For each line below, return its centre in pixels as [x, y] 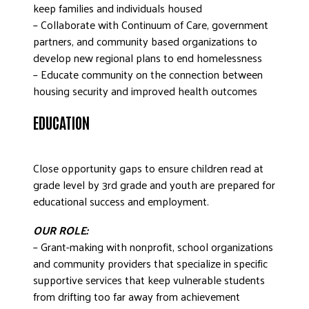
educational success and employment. [121, 201]
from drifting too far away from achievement [137, 296]
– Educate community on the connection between [148, 74]
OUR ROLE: [61, 230]
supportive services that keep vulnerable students [149, 280]
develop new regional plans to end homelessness [148, 58]
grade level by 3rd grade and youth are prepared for [154, 185]
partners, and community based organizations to [145, 41]
